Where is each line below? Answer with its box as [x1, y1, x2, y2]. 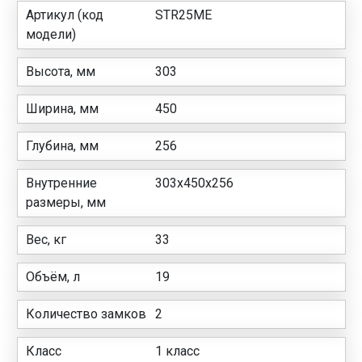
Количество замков [26, 305, 146, 322]
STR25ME [155, 6, 213, 23]
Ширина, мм [26, 100, 99, 116]
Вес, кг [26, 231, 66, 247]
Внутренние [26, 175, 97, 191]
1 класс [155, 343, 200, 359]
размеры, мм [26, 194, 106, 210]
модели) [26, 26, 76, 42]
